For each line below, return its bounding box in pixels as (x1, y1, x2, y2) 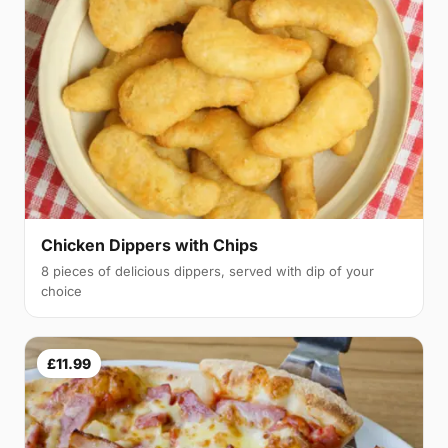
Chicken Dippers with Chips (41, 234, 258, 255)
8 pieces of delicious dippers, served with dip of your (41, 262, 374, 279)
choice (41, 282, 82, 299)
